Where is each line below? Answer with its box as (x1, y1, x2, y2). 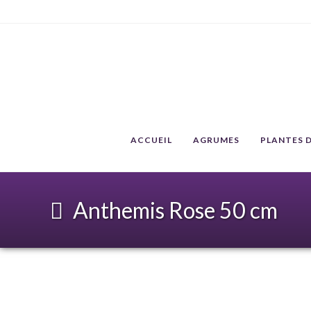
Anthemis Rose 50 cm (69, 196, 278, 224)
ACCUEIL (131, 135, 172, 145)
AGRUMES (193, 135, 239, 145)
